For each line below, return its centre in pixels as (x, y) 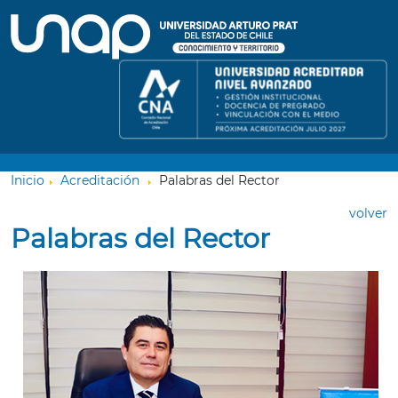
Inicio (28, 180)
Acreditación (100, 180)
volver (368, 213)
